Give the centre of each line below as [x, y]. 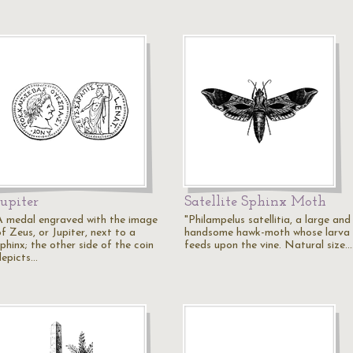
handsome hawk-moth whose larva [267, 233]
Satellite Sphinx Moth [255, 202]
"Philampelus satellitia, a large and [268, 220]
